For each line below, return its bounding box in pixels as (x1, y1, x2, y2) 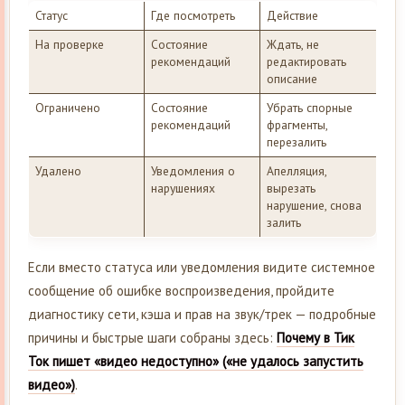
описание (266, 71, 317, 88)
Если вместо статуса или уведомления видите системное (28, 259, 375, 277)
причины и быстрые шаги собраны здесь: (28, 329, 277, 347)
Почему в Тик (277, 329, 354, 347)
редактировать (266, 53, 346, 71)
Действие (266, 7, 318, 24)
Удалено (34, 163, 81, 180)
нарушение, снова (266, 197, 362, 214)
